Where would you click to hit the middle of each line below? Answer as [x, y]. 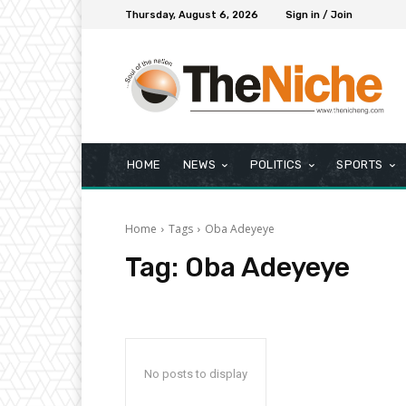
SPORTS [360, 165]
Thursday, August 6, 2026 [192, 14]
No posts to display [196, 374]
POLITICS [276, 165]
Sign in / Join [319, 14]
